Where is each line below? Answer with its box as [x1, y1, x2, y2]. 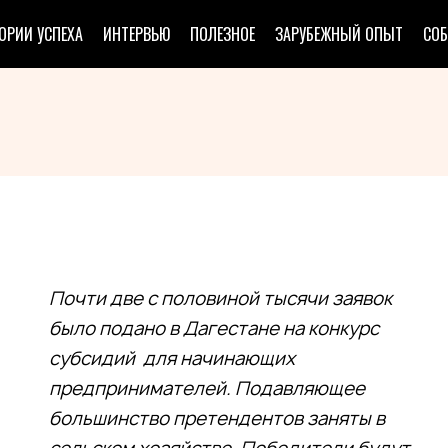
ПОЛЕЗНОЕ [190, 22, 255, 46]
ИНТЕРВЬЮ [103, 22, 170, 46]
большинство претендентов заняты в [49, 406, 385, 431]
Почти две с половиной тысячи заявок [49, 286, 392, 311]
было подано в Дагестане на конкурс [49, 316, 379, 341]
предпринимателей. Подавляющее [49, 376, 365, 401]
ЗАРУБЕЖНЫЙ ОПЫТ [275, 22, 403, 46]
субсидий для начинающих [49, 346, 295, 371]
